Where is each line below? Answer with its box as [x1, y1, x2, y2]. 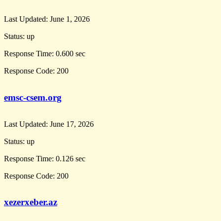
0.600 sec [56, 49, 85, 58]
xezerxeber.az [4, 197, 57, 208]
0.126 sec [56, 154, 85, 163]
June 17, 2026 [50, 119, 94, 128]
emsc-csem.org [4, 92, 62, 103]
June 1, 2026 [50, 15, 90, 24]
